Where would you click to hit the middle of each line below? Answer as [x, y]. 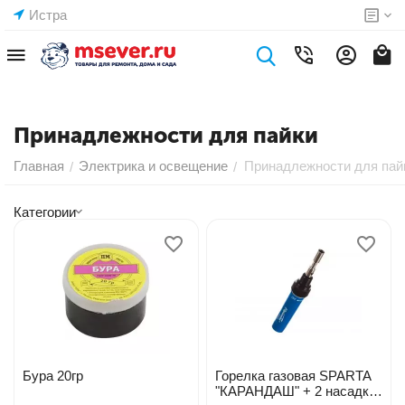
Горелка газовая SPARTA [293, 376]
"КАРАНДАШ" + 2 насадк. [293, 391]
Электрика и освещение [153, 166]
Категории [45, 212]
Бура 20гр [53, 376]
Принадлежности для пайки [166, 135]
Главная [39, 166]
